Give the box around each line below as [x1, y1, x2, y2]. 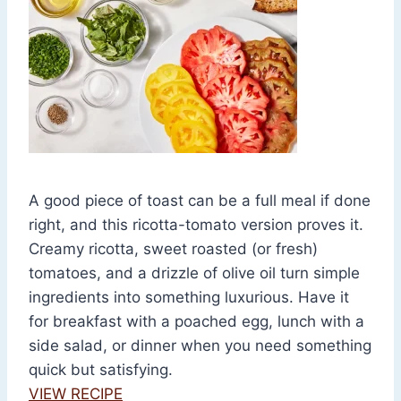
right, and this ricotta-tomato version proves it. [29, 216, 363, 235]
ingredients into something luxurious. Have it [29, 288, 349, 307]
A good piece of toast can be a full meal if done [29, 192, 371, 210]
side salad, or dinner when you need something [29, 337, 371, 355]
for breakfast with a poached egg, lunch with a [29, 312, 364, 331]
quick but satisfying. [29, 361, 173, 380]
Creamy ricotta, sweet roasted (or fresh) [29, 240, 318, 259]
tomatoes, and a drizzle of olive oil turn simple [29, 264, 360, 283]
